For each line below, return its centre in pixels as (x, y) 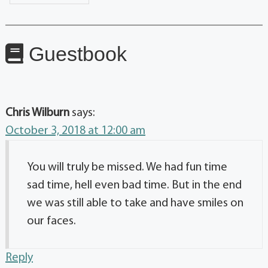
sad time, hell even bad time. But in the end (134, 186)
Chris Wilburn (37, 113)
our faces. (51, 222)
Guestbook (75, 54)
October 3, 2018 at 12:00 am (75, 131)
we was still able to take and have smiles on (135, 204)
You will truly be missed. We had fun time (127, 168)
